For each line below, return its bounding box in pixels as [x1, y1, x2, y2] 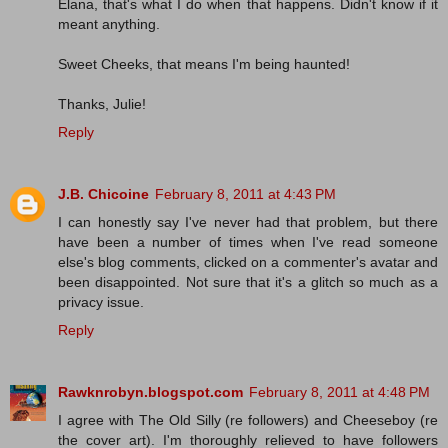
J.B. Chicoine [58, 186, 149, 203]
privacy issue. [58, 294, 144, 311]
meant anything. [58, 16, 160, 33]
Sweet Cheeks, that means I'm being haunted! [58, 56, 350, 73]
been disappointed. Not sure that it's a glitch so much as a [58, 274, 438, 291]
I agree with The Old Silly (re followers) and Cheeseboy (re [58, 412, 438, 429]
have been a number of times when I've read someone [58, 234, 438, 251]
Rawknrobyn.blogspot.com [58, 384, 243, 401]
